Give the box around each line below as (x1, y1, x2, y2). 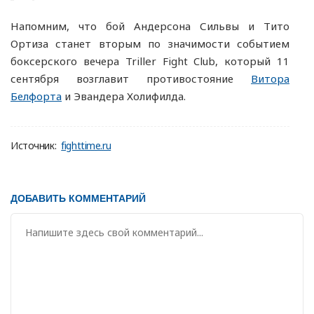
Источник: (11, 139, 57, 153)
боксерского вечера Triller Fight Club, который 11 (11, 54, 289, 69)
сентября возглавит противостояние (11, 71, 251, 86)
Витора (251, 71, 289, 86)
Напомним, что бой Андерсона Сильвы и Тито (11, 19, 289, 34)
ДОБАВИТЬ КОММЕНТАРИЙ (11, 191, 149, 205)
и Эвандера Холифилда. (62, 89, 186, 104)
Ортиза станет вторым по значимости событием (11, 36, 289, 51)
